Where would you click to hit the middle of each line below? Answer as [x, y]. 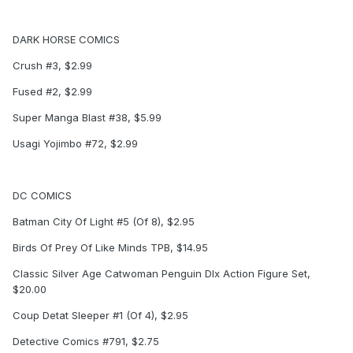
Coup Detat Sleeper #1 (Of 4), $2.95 [100, 316]
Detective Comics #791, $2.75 [86, 342]
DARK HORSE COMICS [66, 40]
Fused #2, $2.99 [52, 92]
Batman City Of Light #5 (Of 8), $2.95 [104, 222]
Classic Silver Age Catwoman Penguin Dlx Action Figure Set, [162, 274]
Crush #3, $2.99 [52, 66]
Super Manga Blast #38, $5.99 [87, 118]
